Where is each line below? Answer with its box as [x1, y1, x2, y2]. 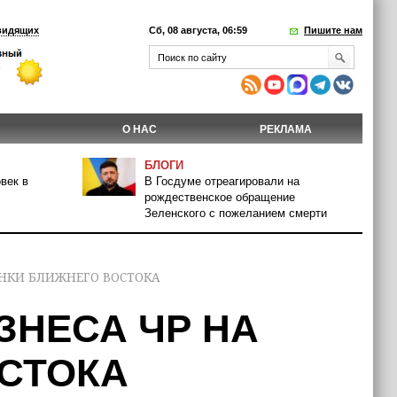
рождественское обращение [144, 191, 295, 204]
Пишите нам [304, 25, 362, 35]
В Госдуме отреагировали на [144, 175, 300, 188]
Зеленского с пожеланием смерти [144, 206, 327, 220]
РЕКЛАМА [260, 123, 312, 136]
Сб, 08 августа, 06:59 [149, 25, 247, 35]
